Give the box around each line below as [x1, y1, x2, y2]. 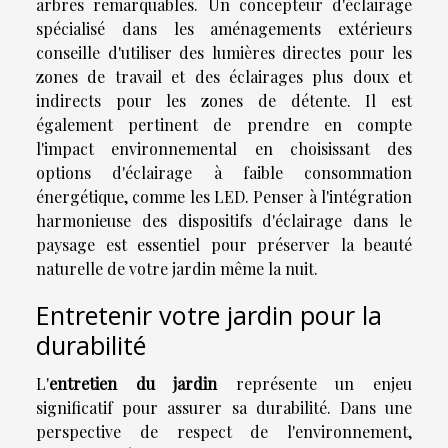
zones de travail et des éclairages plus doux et [36, 66, 412, 88]
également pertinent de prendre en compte [36, 114, 412, 136]
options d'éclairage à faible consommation [36, 162, 412, 184]
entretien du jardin [49, 373, 218, 395]
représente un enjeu [217, 373, 413, 395]
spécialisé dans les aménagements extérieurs [36, 18, 412, 40]
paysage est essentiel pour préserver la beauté [36, 234, 412, 256]
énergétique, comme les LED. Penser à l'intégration [36, 186, 412, 208]
